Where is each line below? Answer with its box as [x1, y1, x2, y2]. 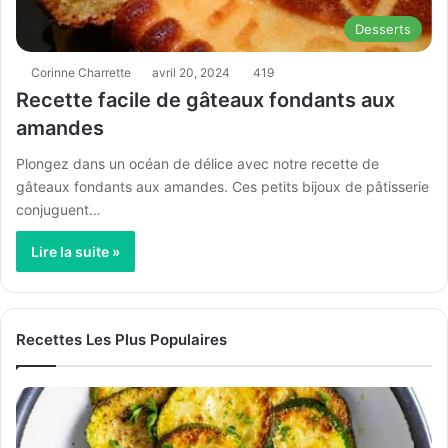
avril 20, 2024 [152, 64, 230, 80]
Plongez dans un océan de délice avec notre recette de [16, 154, 379, 172]
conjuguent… [16, 200, 101, 218]
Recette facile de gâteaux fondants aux [16, 87, 395, 112]
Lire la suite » [31, 242, 120, 260]
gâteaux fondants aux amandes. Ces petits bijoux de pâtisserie [16, 177, 429, 195]
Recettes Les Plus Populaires [16, 329, 227, 349]
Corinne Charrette [31, 64, 131, 80]
